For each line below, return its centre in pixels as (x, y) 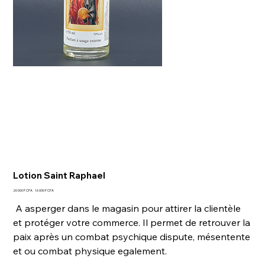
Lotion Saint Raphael (59, 175)
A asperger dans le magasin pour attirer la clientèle (127, 208)
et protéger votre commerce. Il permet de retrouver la (132, 222)
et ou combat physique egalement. (90, 251)
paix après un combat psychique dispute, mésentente (132, 236)
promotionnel (52, 197)
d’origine (24, 197)
